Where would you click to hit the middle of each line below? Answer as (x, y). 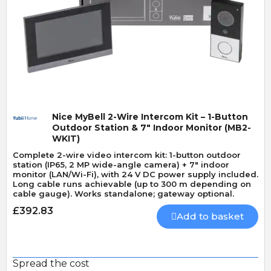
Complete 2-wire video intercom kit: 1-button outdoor (127, 155)
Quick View (135, 45)
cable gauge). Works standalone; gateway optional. (125, 194)
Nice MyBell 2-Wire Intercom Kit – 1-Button (150, 117)
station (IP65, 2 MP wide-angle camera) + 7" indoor (121, 165)
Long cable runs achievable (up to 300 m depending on (132, 184)
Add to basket (210, 216)
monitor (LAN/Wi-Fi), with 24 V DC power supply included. (135, 174)
